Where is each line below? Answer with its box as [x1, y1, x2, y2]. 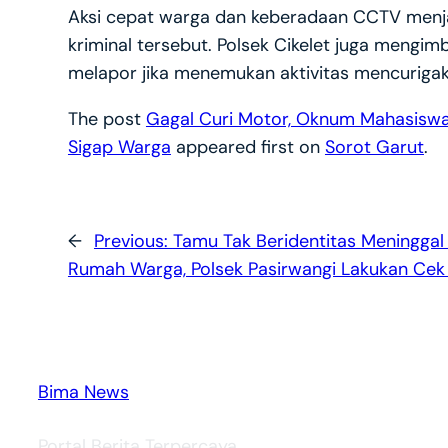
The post [67, 107, 146, 132]
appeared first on [170, 135, 325, 160]
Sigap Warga [67, 135, 171, 160]
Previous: [93, 228, 173, 253]
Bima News [37, 380, 129, 405]
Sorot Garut [324, 135, 424, 160]
